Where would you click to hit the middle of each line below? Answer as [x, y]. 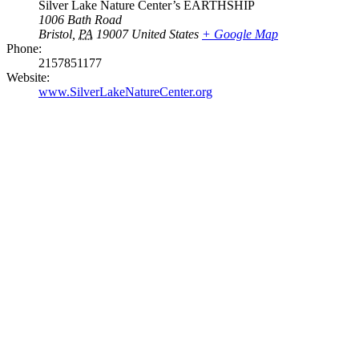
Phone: [24, 48]
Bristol [55, 34]
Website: [28, 77]
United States [165, 34]
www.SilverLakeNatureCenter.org [125, 91]
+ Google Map [240, 34]
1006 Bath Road [80, 19]
